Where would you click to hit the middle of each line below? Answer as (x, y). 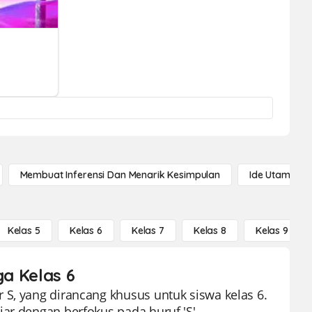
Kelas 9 (272, 231)
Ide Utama (273, 175)
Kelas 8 (210, 231)
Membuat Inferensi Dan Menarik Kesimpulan (120, 175)
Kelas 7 (148, 231)
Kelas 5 (24, 231)
